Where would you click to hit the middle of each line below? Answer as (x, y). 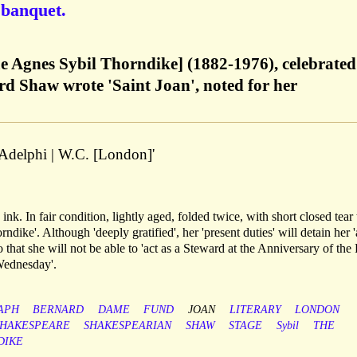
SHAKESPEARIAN (128, 326)
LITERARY (255, 310)
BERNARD (59, 310)
